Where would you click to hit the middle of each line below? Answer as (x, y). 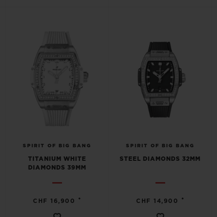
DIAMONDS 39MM (57, 168)
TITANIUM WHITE (57, 159)
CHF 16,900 (54, 201)
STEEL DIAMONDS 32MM (160, 159)
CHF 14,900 (157, 201)
